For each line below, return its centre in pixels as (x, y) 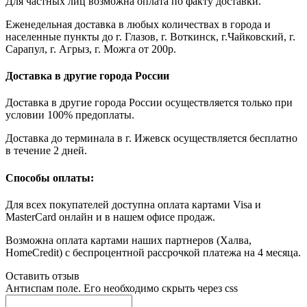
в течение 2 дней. (46, 151)
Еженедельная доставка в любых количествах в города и (138, 24)
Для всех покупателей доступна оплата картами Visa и (133, 204)
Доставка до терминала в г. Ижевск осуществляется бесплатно (151, 138)
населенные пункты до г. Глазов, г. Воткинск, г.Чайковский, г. (150, 36)
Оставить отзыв (42, 275)
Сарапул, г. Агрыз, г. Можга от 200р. (91, 49)
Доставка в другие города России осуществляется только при (149, 103)
